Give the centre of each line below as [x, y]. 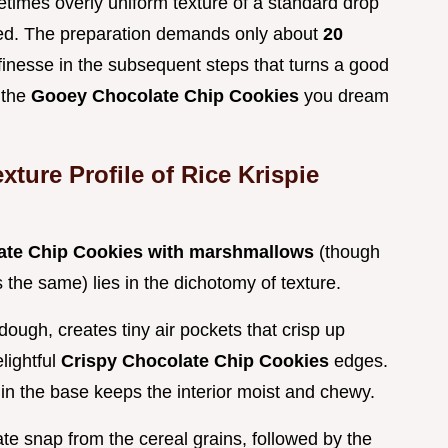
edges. [361, 361]
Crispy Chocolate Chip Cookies [197, 361]
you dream [346, 96]
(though [349, 252]
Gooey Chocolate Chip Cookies [167, 96]
